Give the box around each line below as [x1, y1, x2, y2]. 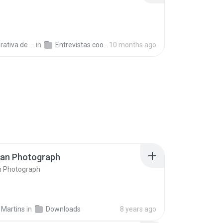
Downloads [46, 205, 81, 213]
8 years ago [120, 205, 156, 213]
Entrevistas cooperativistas [55, 41, 104, 49]
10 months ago [109, 41, 156, 49]
